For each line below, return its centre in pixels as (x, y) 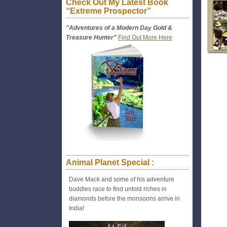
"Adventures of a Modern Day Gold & (119, 28)
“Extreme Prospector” (108, 11)
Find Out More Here (145, 37)
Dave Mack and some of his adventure (122, 179)
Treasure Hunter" (91, 37)
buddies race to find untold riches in (118, 189)
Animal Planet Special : (110, 162)
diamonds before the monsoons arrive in (125, 198)
